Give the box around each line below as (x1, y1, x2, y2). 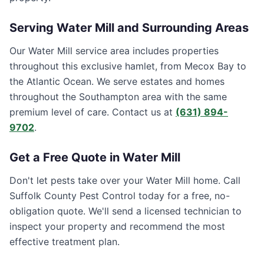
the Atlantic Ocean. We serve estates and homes (9, 75, 225, 87)
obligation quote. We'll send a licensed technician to (9, 205, 242, 217)
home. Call (190, 174, 240, 186)
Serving (9, 21, 57, 35)
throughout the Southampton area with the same (9, 91, 227, 103)
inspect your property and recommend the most (9, 220, 225, 232)
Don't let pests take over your (9, 174, 146, 186)
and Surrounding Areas (114, 21, 249, 35)
